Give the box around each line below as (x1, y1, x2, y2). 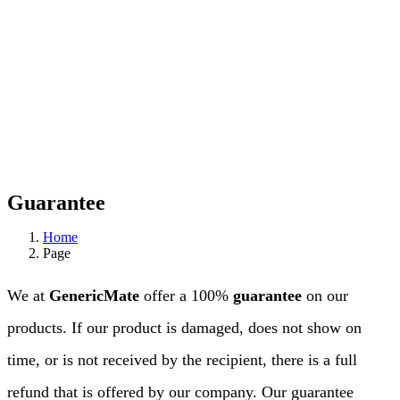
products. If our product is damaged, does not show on (7, 319, 362, 337)
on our (306, 287, 348, 304)
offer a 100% (144, 287, 233, 304)
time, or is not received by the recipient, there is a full (7, 351, 357, 369)
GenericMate (49, 287, 144, 304)
